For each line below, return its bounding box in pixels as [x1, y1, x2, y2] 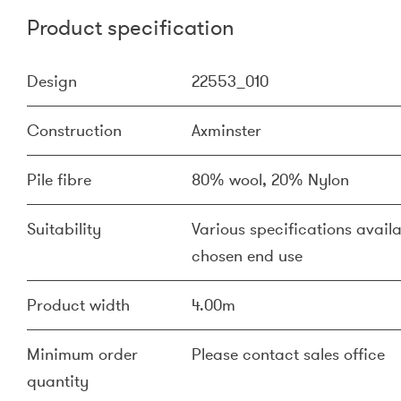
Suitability [27, 218, 101, 240]
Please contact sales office [192, 344, 385, 365]
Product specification [27, 13, 235, 42]
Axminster [192, 120, 261, 141]
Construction [27, 120, 122, 141]
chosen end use [192, 245, 303, 267]
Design [27, 71, 77, 92]
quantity [27, 371, 89, 392]
